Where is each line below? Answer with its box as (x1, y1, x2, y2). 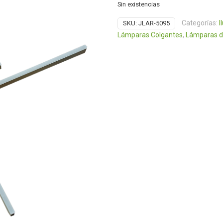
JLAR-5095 (138, 19, 170, 27)
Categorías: (182, 19, 219, 27)
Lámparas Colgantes (117, 31, 183, 39)
